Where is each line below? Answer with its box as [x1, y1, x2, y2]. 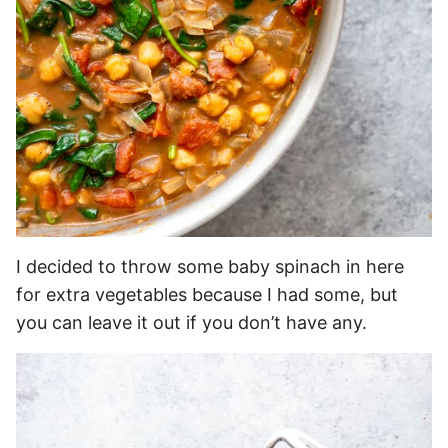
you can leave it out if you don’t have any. [16, 312, 367, 334]
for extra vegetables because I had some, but [16, 284, 398, 306]
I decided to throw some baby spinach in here [16, 256, 404, 278]
